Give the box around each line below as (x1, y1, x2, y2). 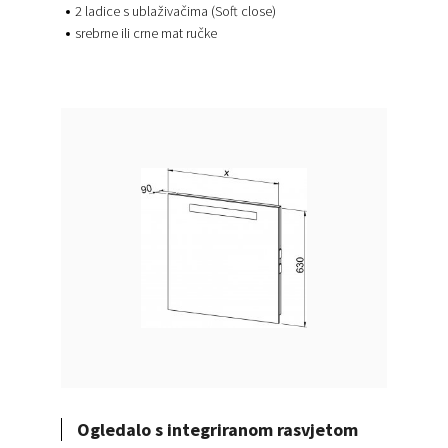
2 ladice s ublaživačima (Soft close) (74, 2, 276, 21)
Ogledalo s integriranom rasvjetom (76, 418, 358, 442)
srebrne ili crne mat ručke (74, 24, 217, 43)
